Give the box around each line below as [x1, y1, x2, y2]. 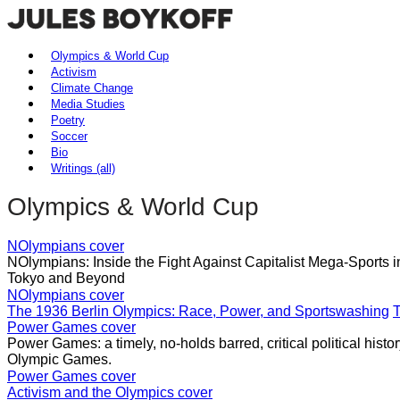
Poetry [51, 113, 85, 127]
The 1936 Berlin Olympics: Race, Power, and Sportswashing [7, 303, 389, 319]
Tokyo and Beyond [7, 270, 125, 286]
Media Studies [51, 97, 125, 111]
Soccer [51, 129, 87, 143]
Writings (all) [51, 162, 115, 175]
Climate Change [51, 81, 133, 95]
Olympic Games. [7, 351, 112, 367]
